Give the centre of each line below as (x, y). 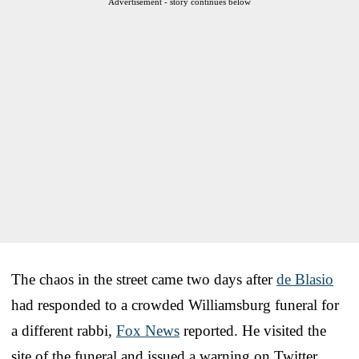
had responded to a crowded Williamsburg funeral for (175, 305)
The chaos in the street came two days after (144, 279)
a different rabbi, (64, 330)
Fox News (148, 330)
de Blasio (305, 279)
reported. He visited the (253, 330)
